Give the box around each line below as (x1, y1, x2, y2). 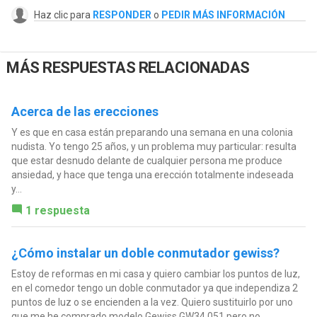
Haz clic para (33, 9, 93, 21)
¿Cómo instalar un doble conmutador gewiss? (11, 246, 279, 261)
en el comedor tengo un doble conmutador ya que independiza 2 (11, 282, 298, 294)
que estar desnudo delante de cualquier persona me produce (11, 155, 282, 167)
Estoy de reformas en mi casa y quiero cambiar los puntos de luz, (11, 268, 300, 280)
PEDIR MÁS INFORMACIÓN (161, 9, 285, 21)
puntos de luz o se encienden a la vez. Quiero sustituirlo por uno (11, 296, 293, 309)
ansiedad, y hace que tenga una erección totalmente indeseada (11, 169, 294, 181)
